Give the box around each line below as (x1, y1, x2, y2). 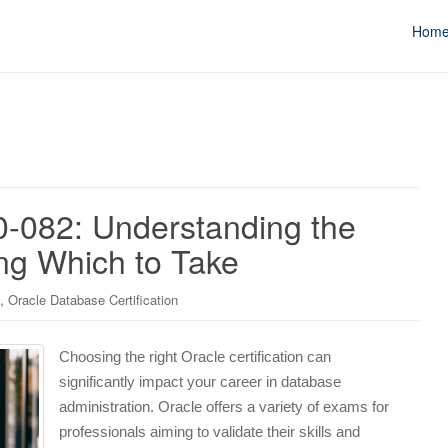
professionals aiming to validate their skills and (59, 422, 360, 440)
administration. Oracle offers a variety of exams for (59, 397, 389, 415)
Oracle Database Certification (8, 290, 178, 309)
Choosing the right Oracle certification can (59, 347, 331, 365)
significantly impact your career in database (59, 372, 341, 390)
